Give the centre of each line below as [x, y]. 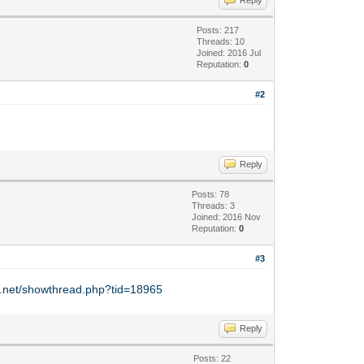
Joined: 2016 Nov [227, 217]
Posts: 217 [218, 30]
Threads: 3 [214, 205]
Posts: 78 [211, 194]
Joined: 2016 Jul [229, 52]
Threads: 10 [221, 41]
